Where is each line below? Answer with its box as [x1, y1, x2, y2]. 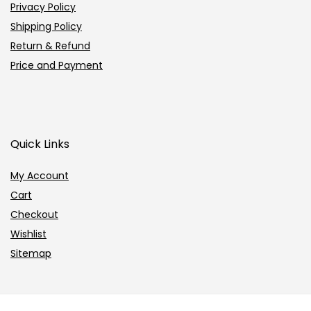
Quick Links [10, 135, 69, 152]
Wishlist [10, 226, 47, 241]
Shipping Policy [10, 19, 82, 33]
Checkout [10, 207, 58, 221]
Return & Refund [10, 38, 90, 53]
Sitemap [10, 246, 51, 260]
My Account [10, 168, 69, 183]
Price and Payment [10, 58, 103, 72]
